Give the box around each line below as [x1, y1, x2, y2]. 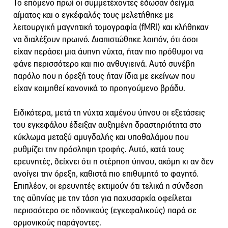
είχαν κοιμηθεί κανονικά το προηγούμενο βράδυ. [13, 82, 185, 94]
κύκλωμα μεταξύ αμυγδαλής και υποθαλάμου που [13, 131, 189, 142]
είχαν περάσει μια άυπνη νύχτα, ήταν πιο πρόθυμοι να [13, 46, 203, 57]
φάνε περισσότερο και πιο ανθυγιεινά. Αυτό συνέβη [13, 58, 195, 69]
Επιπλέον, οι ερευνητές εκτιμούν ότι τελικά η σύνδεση [13, 180, 203, 191]
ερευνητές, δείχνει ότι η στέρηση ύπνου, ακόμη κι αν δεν [13, 156, 214, 167]
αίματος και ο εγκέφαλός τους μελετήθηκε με [13, 9, 174, 20]
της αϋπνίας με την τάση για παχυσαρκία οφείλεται [13, 192, 192, 204]
